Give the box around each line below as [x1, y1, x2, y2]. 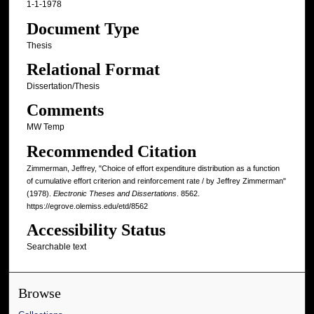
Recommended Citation [26, 142, 196, 161]
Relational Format [26, 60, 160, 78]
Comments [26, 101, 104, 120]
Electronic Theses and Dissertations [53, 189, 177, 198]
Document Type [26, 19, 139, 38]
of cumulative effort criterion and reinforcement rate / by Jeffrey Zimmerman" [26, 176, 286, 185]
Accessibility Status [26, 220, 165, 239]
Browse [18, 286, 62, 301]
